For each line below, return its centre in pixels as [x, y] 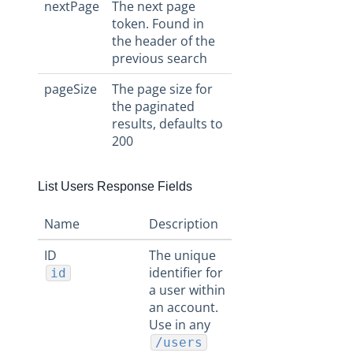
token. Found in [158, 24]
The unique [182, 255]
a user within [187, 290]
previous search [160, 58]
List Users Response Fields [115, 186]
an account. [184, 307]
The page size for [162, 89]
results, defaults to [167, 124]
